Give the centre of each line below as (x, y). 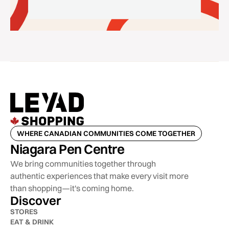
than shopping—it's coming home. (72, 188)
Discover (36, 201)
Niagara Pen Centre (67, 150)
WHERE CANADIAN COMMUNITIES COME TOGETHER (106, 134)
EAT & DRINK (32, 222)
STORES (24, 212)
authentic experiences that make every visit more (99, 176)
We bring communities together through (83, 164)
